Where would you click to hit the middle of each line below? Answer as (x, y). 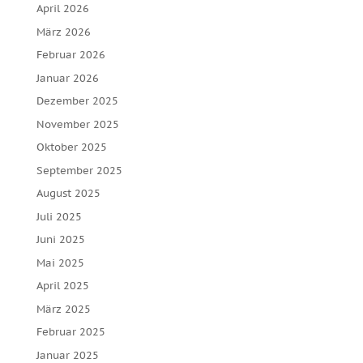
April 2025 (62, 286)
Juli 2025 (59, 216)
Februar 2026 (70, 55)
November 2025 (77, 124)
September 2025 (79, 170)
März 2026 (63, 32)
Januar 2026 (67, 78)
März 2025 (63, 309)
